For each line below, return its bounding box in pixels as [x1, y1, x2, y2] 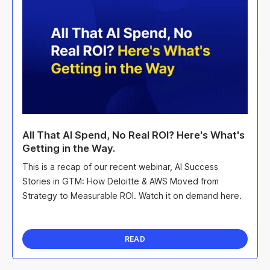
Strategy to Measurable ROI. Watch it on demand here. [22, 190, 242, 201]
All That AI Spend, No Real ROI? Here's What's [22, 128, 245, 141]
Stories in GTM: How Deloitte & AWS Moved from [22, 176, 219, 187]
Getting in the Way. [22, 142, 115, 154]
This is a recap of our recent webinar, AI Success [22, 162, 218, 172]
